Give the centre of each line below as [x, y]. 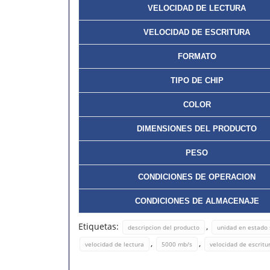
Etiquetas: [100, 226]
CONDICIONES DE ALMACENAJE [197, 201]
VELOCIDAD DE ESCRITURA [197, 32]
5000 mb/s [177, 244]
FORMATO [197, 56]
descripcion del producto [164, 227]
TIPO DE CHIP [197, 80]
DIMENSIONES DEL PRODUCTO [197, 129]
